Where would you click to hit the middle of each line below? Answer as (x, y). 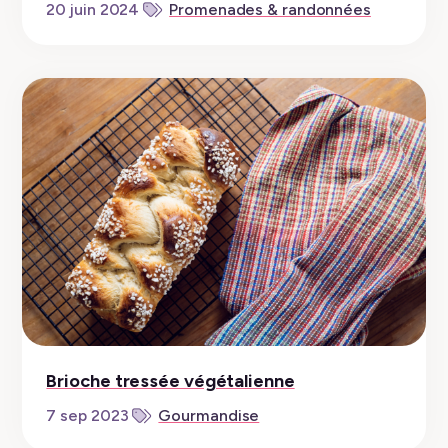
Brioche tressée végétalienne (170, 381)
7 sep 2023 (87, 416)
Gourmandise (209, 416)
